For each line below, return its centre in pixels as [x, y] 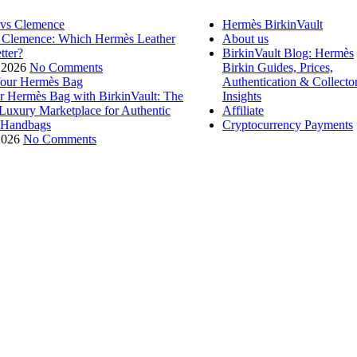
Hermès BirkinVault [273, 25]
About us [245, 39]
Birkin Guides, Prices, [278, 68]
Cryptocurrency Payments [288, 125]
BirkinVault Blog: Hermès [288, 53]
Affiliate [243, 111]
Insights [242, 96]
